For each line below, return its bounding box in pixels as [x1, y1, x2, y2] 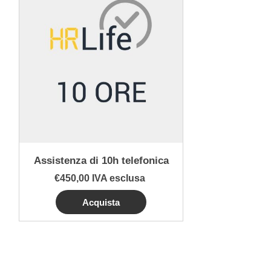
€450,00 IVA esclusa [54, 173, 145, 184]
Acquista [82, 197, 120, 207]
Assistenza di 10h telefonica [33, 155, 169, 167]
